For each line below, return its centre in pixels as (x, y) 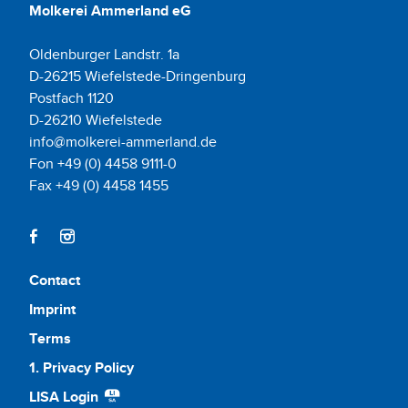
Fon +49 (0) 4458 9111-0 (103, 163)
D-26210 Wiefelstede (96, 120)
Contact (55, 280)
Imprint (52, 309)
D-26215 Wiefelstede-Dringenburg (138, 76)
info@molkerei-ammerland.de (123, 142)
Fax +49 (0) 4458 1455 (99, 185)
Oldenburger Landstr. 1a (104, 54)
